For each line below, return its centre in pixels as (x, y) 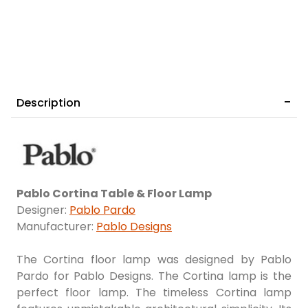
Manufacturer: (56, 227)
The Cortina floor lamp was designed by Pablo (154, 260)
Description (48, 103)
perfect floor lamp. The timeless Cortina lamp (154, 293)
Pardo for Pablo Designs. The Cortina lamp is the (154, 276)
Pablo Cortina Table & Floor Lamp (114, 194)
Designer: (43, 210)
